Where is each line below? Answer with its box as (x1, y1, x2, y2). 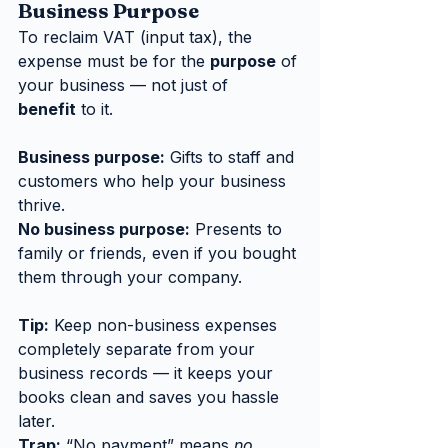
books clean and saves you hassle (18, 386, 284, 407)
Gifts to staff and (165, 146, 299, 167)
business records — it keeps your (18, 362, 278, 383)
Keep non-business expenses (49, 314, 282, 335)
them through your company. (18, 266, 242, 287)
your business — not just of (18, 74, 233, 95)
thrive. (18, 194, 65, 215)
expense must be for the (18, 50, 210, 71)
